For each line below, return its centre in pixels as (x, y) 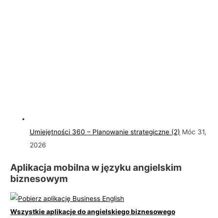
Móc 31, (194, 132)
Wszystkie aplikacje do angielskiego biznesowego (93, 211)
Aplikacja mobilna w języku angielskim (96, 167)
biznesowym (39, 178)
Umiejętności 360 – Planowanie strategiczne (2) (105, 132)
